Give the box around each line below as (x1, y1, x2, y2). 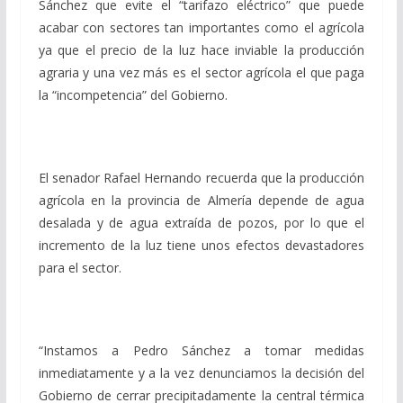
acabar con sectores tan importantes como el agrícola (38, 18, 365, 36)
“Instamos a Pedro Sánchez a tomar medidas (38, 341, 365, 359)
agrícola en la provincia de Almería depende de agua (38, 191, 365, 209)
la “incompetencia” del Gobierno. (38, 85, 228, 103)
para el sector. (38, 258, 121, 276)
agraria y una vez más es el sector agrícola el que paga (38, 63, 365, 81)
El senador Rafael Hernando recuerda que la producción (38, 168, 365, 186)
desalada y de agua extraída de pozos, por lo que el (38, 213, 365, 231)
